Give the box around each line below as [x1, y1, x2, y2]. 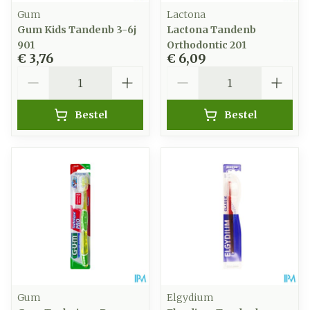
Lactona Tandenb [167, 24, 256, 36]
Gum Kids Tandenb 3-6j [17, 24, 136, 36]
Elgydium [167, 291, 214, 304]
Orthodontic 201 [167, 39, 246, 51]
